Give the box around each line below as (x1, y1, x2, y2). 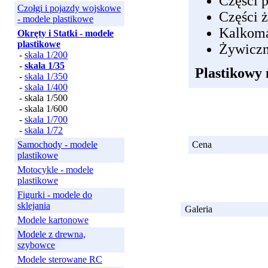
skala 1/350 (25, 71, 68, 81)
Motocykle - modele (17, 165, 93, 175)
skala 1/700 (25, 114, 68, 124)
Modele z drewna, (17, 229, 86, 239)
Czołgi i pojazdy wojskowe (17, 3, 121, 13)
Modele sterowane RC (17, 254, 102, 264)
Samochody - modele (17, 139, 98, 150)
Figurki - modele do (17, 190, 92, 200)
